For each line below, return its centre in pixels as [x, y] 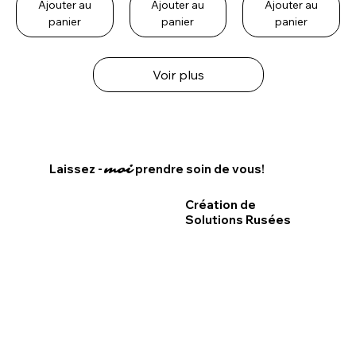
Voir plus [178, 75]
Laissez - [77, 169]
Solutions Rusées [238, 219]
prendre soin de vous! [198, 169]
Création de [220, 204]
